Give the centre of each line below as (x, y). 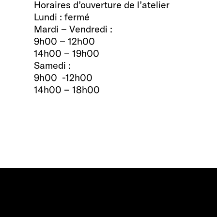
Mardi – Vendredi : (73, 29)
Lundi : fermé (62, 16)
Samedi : (52, 65)
